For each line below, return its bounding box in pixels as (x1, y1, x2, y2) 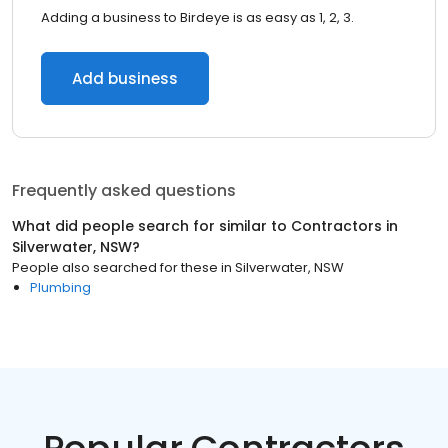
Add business (72, 68, 178, 89)
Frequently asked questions (12, 179, 236, 202)
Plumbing (30, 278, 91, 297)
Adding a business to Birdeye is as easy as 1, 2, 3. (41, 8, 354, 27)
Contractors (291, 216, 382, 236)
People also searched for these (12, 258, 218, 277)
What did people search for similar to (12, 216, 291, 236)
